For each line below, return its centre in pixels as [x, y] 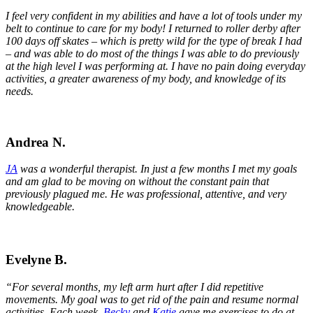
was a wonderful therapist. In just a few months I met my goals [157, 169]
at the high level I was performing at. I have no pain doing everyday [155, 66]
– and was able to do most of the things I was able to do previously [152, 53]
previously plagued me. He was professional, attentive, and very [146, 194]
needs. [21, 91]
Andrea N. [36, 142]
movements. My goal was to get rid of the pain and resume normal [152, 299]
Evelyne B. [36, 259]
